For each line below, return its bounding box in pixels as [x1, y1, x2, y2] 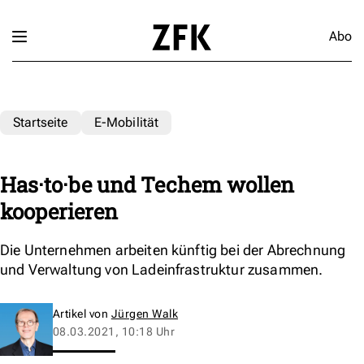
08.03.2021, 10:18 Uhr [53, 324, 175, 338]
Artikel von [53, 306, 111, 320]
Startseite [13, 114, 68, 130]
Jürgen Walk [110, 306, 179, 320]
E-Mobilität [93, 114, 159, 130]
